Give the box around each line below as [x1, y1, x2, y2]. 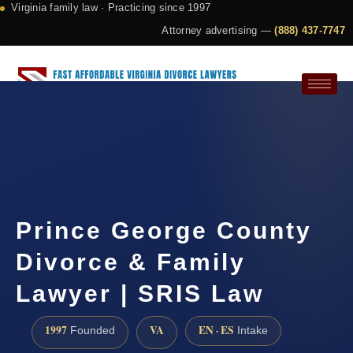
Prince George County [16, 217, 312, 244]
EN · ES [199, 322, 234, 339]
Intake [234, 325, 268, 337]
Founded [67, 325, 115, 337]
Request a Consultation [41, 132, 147, 145]
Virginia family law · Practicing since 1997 [11, 2, 211, 13]
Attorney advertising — [162, 24, 275, 36]
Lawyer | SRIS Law [16, 281, 264, 307]
